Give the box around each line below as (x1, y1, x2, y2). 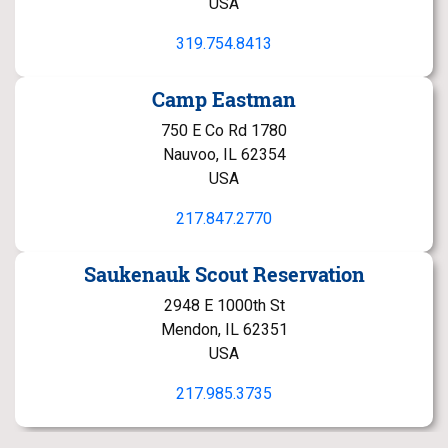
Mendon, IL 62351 (160, 320, 288, 339)
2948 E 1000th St (163, 296, 285, 315)
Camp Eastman (152, 86, 296, 112)
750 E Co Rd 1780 (161, 121, 287, 140)
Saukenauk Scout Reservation (83, 261, 365, 287)
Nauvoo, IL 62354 (162, 145, 286, 164)
